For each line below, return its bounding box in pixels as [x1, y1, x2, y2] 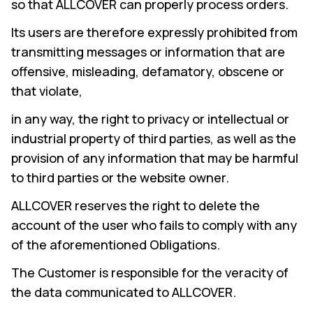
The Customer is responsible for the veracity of [11, 264, 289, 281]
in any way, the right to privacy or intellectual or [11, 110, 289, 127]
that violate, [11, 82, 82, 99]
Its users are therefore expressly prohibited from [11, 24, 298, 41]
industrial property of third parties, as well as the [11, 130, 296, 147]
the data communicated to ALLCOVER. [11, 284, 236, 300]
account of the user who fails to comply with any [11, 217, 297, 233]
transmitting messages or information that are [11, 43, 285, 60]
